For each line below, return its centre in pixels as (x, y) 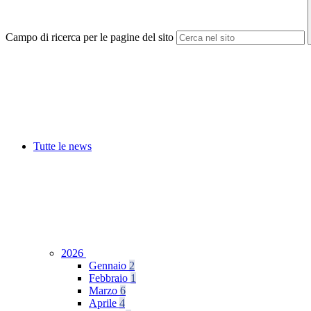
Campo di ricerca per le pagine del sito (90, 37)
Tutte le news (62, 146)
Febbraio (110, 278)
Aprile (104, 303)
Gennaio (109, 266)
